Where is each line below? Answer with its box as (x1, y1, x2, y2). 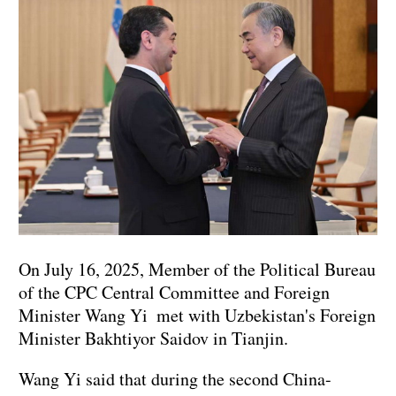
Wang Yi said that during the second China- (19, 367, 331, 392)
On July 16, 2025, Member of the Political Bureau (19, 257, 376, 282)
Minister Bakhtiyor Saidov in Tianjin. (19, 326, 288, 351)
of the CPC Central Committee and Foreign (19, 280, 330, 305)
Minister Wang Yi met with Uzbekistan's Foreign (19, 303, 376, 328)
